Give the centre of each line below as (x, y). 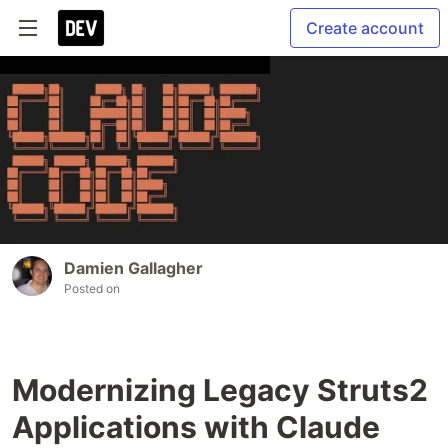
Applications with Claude (196, 427)
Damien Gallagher (133, 268)
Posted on (92, 289)
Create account (365, 28)
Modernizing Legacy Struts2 (220, 390)
